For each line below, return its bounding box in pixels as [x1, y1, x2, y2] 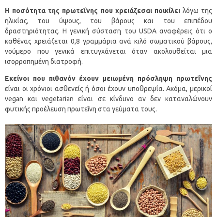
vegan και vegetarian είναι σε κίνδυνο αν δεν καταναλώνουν [5, 95, 212, 103]
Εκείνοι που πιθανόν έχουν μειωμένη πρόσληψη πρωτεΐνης [5, 75, 212, 83]
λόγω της [180, 7, 212, 15]
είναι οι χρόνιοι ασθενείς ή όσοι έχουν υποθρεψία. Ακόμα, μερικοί [5, 85, 212, 93]
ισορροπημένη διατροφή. [5, 58, 83, 66]
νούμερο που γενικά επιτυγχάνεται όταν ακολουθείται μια [5, 47, 212, 56]
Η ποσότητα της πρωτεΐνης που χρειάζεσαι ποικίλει [5, 7, 180, 15]
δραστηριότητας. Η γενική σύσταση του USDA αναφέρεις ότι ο [5, 27, 212, 35]
